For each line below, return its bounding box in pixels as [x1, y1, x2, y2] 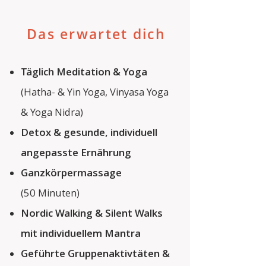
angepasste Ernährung [21, 145, 131, 159]
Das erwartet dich [26, 24, 166, 43]
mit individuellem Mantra [21, 226, 141, 240]
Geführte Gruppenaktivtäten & [21, 246, 170, 260]
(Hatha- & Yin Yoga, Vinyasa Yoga [21, 85, 169, 99]
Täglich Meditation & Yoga [21, 65, 147, 78]
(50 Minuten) [21, 186, 80, 199]
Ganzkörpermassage [21, 166, 122, 179]
